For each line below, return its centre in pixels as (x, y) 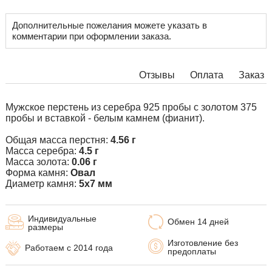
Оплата (207, 75)
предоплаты (192, 252)
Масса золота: (39, 162)
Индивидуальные (62, 219)
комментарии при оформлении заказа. (92, 36)
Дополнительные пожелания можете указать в (110, 25)
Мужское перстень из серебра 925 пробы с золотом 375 (131, 107)
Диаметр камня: (42, 184)
